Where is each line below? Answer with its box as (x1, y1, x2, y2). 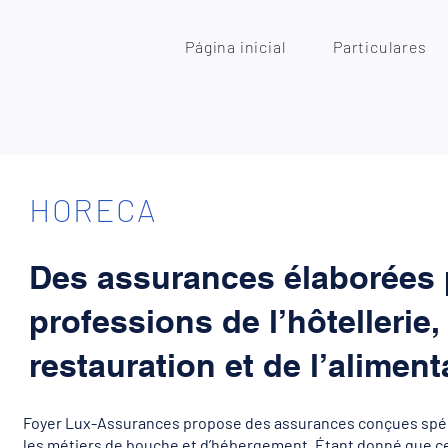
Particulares (333, 37, 427, 56)
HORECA (29, 190, 158, 228)
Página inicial (185, 37, 287, 56)
